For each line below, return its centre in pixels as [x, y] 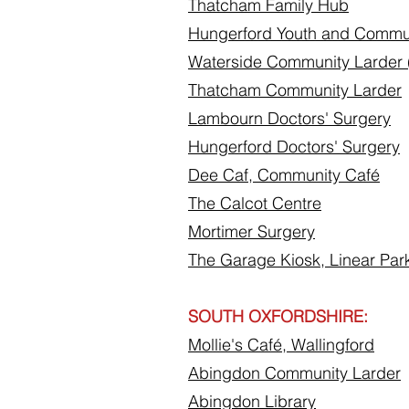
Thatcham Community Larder [295, 90]
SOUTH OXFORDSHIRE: [278, 316]
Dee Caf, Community [267, 175]
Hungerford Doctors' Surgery [294, 147]
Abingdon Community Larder [294, 373]
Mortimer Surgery [252, 231]
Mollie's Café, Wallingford [281, 345]
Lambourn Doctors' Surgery [289, 118]
